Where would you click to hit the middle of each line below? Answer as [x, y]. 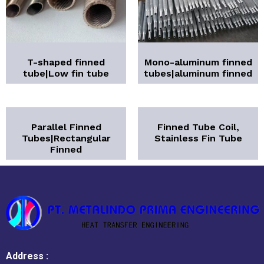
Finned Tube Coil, [198, 127]
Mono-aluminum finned [198, 62]
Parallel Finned [66, 127]
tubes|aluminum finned [198, 74]
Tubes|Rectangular [66, 138]
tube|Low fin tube [66, 74]
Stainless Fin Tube [198, 138]
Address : [27, 256]
